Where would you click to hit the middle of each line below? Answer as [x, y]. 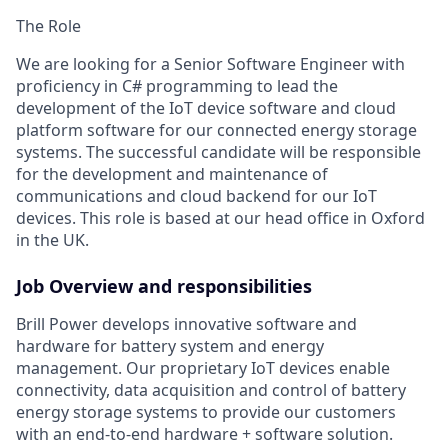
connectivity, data [84, 389]
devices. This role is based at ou [135, 217]
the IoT [168, 107]
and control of [293, 389]
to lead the [297, 85]
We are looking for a [93, 63]
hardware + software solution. [278, 433]
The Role [48, 25]
